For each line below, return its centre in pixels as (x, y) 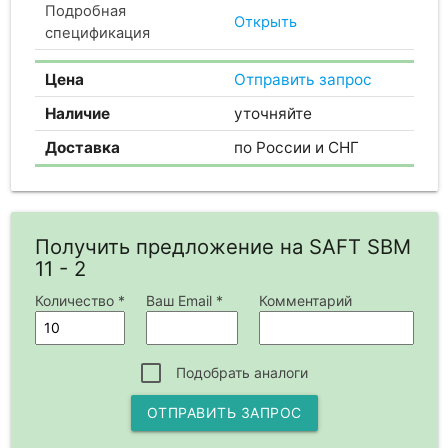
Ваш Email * (184, 300)
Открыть (265, 21)
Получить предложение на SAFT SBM (222, 246)
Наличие (77, 113)
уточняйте (272, 113)
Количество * (79, 300)
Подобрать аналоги (241, 372)
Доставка (82, 147)
